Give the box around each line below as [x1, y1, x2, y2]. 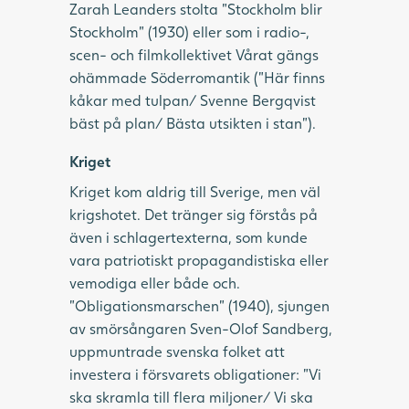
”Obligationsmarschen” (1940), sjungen [69, 296, 330, 314]
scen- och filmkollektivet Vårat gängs [69, 45, 319, 63]
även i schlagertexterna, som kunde [69, 227, 308, 246]
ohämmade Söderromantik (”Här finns [69, 68, 325, 86]
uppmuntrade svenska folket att [69, 341, 285, 360]
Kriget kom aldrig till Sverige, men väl [69, 182, 320, 200]
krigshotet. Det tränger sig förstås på [69, 204, 318, 223]
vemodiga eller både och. [69, 273, 240, 291]
